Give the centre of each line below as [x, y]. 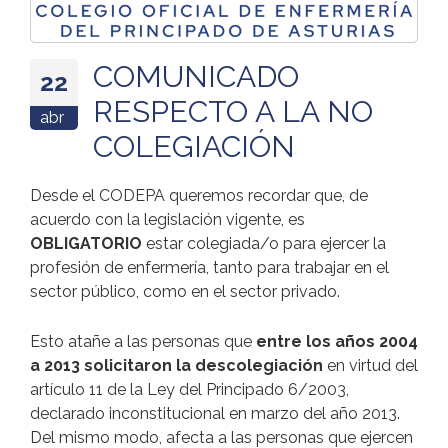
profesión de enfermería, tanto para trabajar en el [209, 267]
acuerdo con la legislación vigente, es [167, 219]
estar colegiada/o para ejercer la [264, 243]
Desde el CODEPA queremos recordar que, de [199, 195]
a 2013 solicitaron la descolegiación [176, 365]
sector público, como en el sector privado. [185, 291]
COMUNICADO [196, 76]
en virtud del [370, 365]
